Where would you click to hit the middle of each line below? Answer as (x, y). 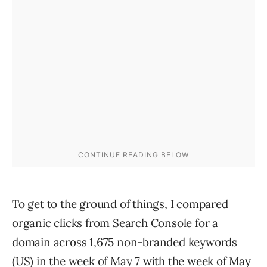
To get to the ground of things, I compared (120, 204)
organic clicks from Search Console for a (115, 223)
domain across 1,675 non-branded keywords (125, 242)
